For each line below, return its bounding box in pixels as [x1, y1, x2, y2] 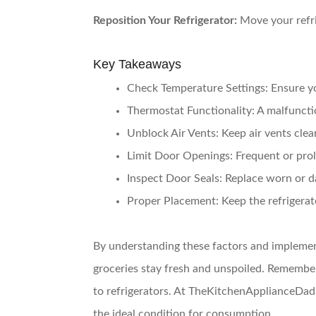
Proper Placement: [127, 195, 219, 207]
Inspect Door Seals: [127, 172, 222, 184]
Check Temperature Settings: [127, 82, 268, 94]
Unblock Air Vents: [127, 127, 219, 139]
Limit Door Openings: [127, 150, 233, 162]
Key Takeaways [93, 56, 181, 71]
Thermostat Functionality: [127, 104, 255, 116]
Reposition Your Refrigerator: [93, 14, 237, 26]
